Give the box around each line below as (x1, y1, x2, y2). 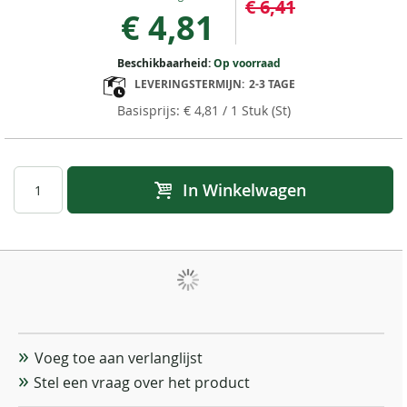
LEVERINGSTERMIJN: (134, 76, 244, 92)
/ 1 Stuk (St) (218, 102, 291, 120)
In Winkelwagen (182, 179, 306, 202)
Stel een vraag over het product (34, 372, 250, 393)
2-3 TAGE (248, 76, 295, 92)
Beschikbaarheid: (117, 55, 213, 71)
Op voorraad (213, 55, 281, 71)
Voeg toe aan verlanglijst (34, 348, 203, 369)
